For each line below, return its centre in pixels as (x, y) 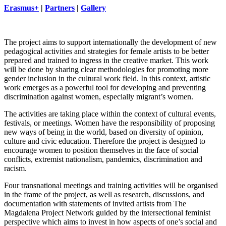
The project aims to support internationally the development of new (110, 42)
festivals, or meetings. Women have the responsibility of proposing (109, 123)
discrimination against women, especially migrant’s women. (99, 97)
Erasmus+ (21, 8)
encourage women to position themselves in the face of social (101, 150)
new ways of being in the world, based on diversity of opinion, (104, 132)
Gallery (93, 8)
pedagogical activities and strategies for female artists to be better (106, 51)
